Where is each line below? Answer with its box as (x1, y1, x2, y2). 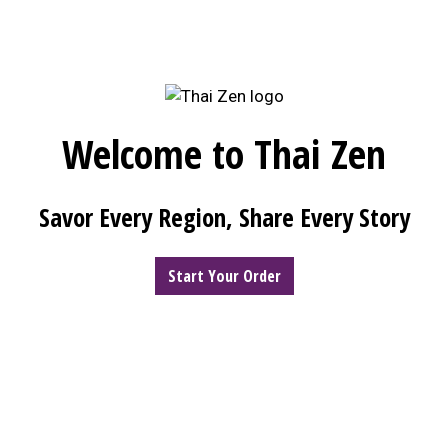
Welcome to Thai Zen (62, 126, 386, 182)
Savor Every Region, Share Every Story (38, 200, 410, 235)
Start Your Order (167, 265, 281, 288)
